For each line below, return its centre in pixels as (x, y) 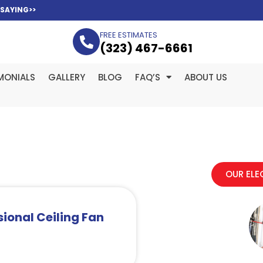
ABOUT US (206, 77)
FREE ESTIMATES (129, 35)
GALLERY (67, 77)
